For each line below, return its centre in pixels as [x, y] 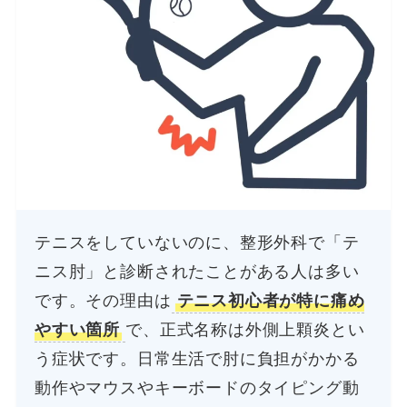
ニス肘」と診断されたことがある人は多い [197, 272]
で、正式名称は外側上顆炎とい [245, 330]
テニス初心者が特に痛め [271, 301]
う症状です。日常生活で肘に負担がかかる [197, 359]
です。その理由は [103, 301]
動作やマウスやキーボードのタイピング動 [197, 388]
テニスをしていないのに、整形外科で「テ [197, 243]
